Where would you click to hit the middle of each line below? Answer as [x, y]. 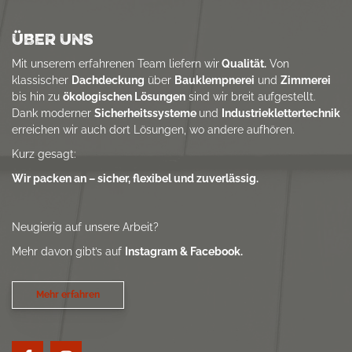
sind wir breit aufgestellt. [251, 96]
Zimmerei [306, 79]
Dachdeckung [108, 79]
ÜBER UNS [53, 38]
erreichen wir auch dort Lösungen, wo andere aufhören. [153, 129]
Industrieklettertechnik [281, 112]
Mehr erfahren [68, 294]
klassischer [42, 79]
